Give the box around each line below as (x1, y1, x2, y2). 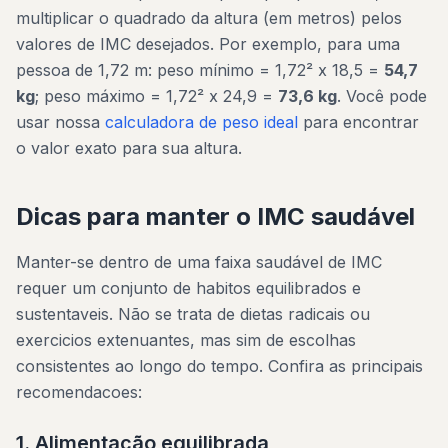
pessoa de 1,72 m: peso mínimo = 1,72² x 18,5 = (16, 60, 384, 80)
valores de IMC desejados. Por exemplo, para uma (16, 34, 400, 54)
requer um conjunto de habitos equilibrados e (16, 278, 361, 298)
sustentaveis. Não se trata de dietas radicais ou (16, 304, 370, 324)
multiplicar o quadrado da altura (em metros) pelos (16, 8, 402, 28)
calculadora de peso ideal (105, 112, 298, 132)
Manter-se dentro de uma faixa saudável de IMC (16, 252, 382, 272)
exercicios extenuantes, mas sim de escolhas (16, 330, 356, 350)
